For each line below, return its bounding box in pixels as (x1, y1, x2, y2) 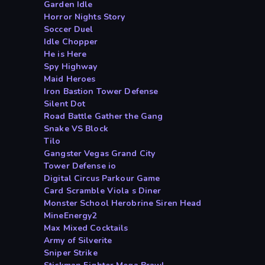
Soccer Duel (44, 24, 93, 35)
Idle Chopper (44, 36, 98, 48)
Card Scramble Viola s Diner (44, 185, 161, 197)
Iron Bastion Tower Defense (44, 86, 159, 98)
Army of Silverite (44, 235, 112, 247)
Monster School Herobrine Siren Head (44, 198, 202, 209)
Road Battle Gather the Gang (44, 111, 163, 122)
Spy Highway (44, 61, 98, 73)
